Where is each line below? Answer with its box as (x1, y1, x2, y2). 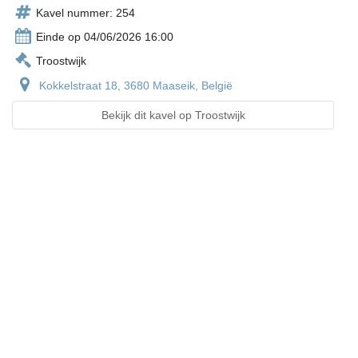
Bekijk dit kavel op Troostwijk (101, 109, 245, 122)
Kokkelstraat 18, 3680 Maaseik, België (39, 79, 233, 93)
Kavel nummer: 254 (36, 6, 135, 20)
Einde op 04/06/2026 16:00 (36, 30, 173, 44)
